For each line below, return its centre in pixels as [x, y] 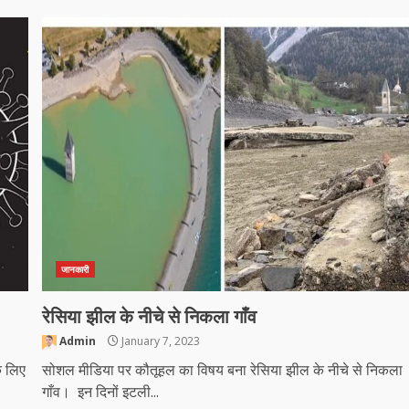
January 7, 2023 [160, 341]
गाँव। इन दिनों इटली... [101, 392]
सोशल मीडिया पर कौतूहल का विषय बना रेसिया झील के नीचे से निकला [223, 370]
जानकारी [75, 269]
